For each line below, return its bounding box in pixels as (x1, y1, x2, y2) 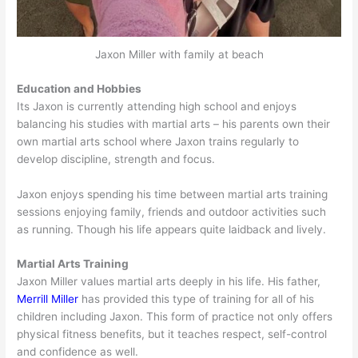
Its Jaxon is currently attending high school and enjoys (17, 99, 297, 113)
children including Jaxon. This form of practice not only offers (17, 310, 333, 324)
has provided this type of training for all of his (78, 292, 315, 306)
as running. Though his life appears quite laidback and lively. (17, 222, 327, 236)
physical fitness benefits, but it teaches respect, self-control (17, 328, 328, 341)
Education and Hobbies (17, 82, 142, 95)
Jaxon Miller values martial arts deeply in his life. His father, (17, 275, 321, 288)
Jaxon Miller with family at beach (94, 48, 264, 62)
